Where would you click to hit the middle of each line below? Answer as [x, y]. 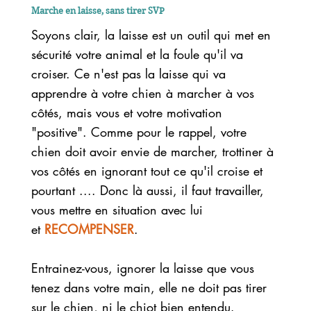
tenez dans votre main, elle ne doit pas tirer [149, 287]
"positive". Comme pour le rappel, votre [138, 132]
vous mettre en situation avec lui [117, 209]
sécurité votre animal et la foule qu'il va [137, 54]
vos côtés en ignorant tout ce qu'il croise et [146, 170]
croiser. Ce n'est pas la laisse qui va [128, 73]
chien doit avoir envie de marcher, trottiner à [152, 151]
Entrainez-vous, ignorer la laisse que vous [142, 268]
